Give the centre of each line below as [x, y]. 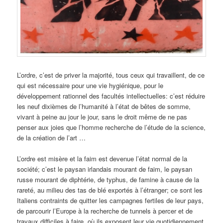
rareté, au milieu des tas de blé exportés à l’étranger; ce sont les [110, 190]
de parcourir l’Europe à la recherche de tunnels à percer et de [105, 211]
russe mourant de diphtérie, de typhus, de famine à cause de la [108, 180]
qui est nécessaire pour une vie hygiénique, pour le [90, 86]
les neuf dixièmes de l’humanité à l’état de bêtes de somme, [104, 107]
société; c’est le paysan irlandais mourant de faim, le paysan [105, 169]
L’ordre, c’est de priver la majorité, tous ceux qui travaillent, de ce [111, 75]
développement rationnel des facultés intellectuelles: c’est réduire [111, 96]
